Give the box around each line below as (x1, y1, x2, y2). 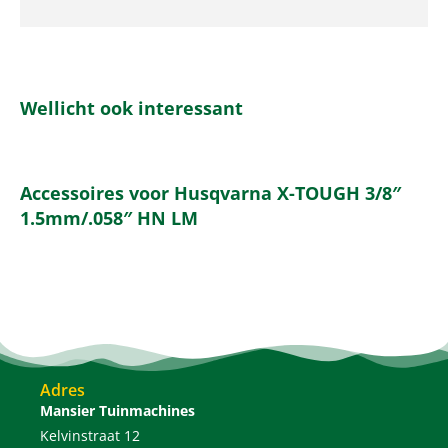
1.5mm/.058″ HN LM (20, 205, 198, 230)
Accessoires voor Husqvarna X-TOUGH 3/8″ (20, 180, 401, 205)
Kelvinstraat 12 (40, 425, 140, 445)
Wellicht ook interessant (20, 95, 243, 120)
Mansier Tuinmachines (40, 400, 195, 420)
